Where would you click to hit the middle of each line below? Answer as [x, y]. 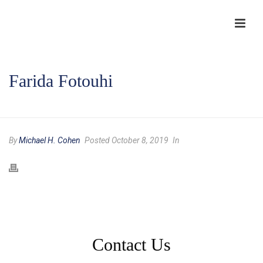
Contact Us [131, 244]
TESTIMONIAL [113, 109]
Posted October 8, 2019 [126, 140]
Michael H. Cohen [50, 140]
